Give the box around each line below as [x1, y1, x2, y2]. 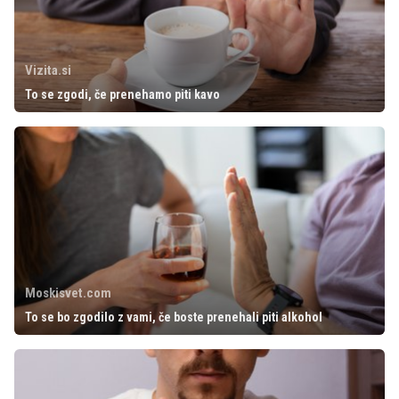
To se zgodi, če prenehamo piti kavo [25, 87, 220, 102]
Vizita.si [25, 62, 71, 78]
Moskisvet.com [25, 285, 111, 301]
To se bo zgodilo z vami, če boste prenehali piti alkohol [25, 310, 322, 324]
